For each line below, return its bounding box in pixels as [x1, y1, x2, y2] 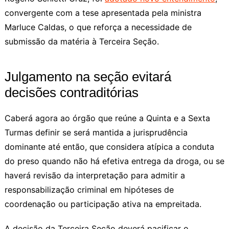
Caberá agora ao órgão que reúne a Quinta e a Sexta [4, 112, 210, 123]
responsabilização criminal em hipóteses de [4, 184, 174, 195]
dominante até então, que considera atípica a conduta [4, 141, 214, 152]
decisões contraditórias [4, 84, 139, 100]
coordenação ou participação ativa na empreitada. [4, 198, 201, 209]
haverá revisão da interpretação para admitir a [4, 170, 185, 180]
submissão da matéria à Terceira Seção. [4, 36, 159, 47]
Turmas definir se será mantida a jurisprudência [4, 127, 188, 138]
